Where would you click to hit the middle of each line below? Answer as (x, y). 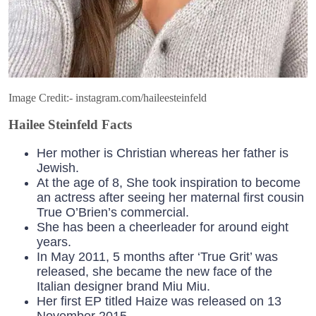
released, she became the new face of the (154, 272)
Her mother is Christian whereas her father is (163, 153)
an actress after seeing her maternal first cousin (170, 198)
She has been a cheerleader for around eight (163, 227)
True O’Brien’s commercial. (113, 213)
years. (54, 242)
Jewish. (58, 168)
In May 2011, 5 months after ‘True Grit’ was (157, 257)
